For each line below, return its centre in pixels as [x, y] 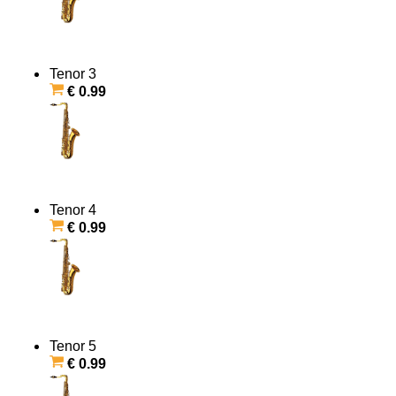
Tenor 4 [73, 210]
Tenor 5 [73, 346]
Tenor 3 [73, 74]
